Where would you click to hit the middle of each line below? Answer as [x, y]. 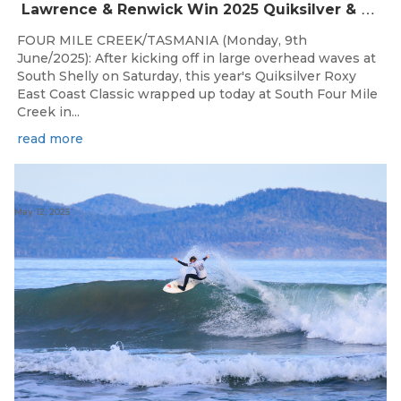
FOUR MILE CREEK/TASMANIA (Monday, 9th [162, 41]
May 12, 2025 [42, 211]
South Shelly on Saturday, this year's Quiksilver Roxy [187, 77]
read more [50, 139]
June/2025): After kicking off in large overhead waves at [196, 59]
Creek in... [48, 112]
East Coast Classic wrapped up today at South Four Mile [197, 94]
